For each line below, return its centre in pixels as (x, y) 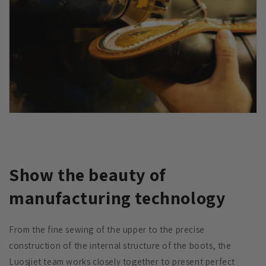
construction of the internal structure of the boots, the (120, 245)
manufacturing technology (117, 197)
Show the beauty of (88, 174)
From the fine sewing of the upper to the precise (107, 229)
